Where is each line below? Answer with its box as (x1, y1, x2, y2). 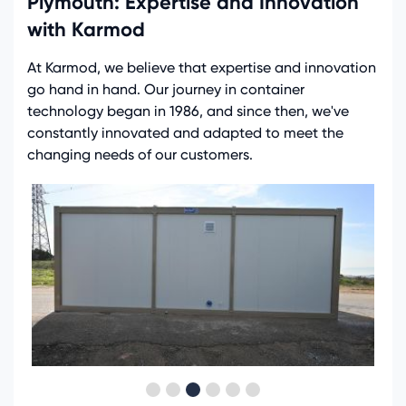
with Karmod (27, 16, 145, 42)
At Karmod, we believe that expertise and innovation (27, 58, 376, 76)
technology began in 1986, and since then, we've (27, 101, 349, 120)
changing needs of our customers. (27, 145, 253, 163)
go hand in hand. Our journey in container (27, 80, 304, 98)
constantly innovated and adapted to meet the (27, 123, 343, 141)
